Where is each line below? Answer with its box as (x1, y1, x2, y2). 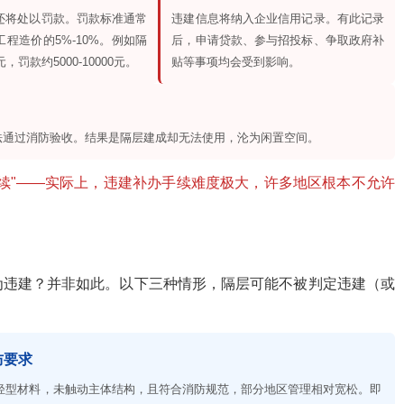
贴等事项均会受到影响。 (171, 55, 301, 69)
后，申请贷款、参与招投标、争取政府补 (171, 33, 385, 48)
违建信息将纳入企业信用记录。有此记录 (171, 12, 385, 26)
